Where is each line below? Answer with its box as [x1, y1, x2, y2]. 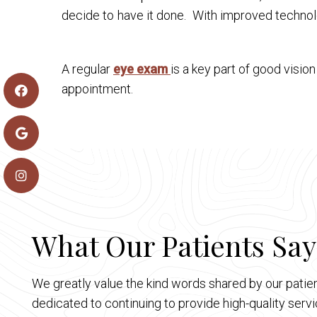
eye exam [113, 62, 171, 76]
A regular [62, 62, 113, 76]
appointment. [62, 81, 133, 96]
